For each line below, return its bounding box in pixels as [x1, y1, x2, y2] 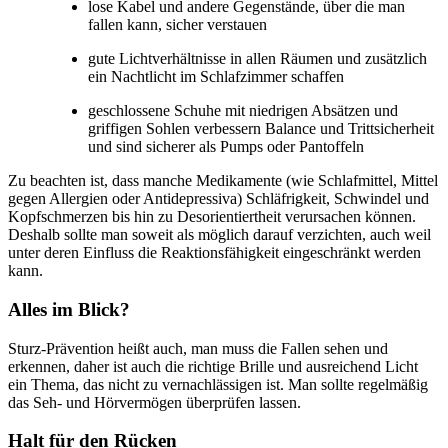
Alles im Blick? [8, 298, 130, 320]
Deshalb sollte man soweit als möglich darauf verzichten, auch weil [8, 226, 431, 244]
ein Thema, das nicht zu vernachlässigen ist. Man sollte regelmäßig [8, 375, 428, 393]
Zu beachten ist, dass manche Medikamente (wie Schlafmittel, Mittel [8, 172, 438, 190]
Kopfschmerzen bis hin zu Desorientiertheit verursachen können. [8, 208, 416, 226]
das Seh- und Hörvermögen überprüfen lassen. [8, 393, 301, 411]
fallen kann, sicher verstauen [88, 16, 267, 34]
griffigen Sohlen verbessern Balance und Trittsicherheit [88, 120, 434, 138]
